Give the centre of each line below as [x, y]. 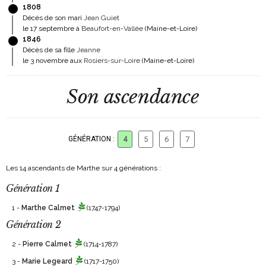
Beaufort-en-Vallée [112, 28]
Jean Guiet [102, 18]
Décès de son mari [53, 18]
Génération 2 [34, 224]
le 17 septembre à [52, 28]
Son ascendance [133, 97]
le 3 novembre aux [53, 61]
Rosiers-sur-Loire [112, 61]
